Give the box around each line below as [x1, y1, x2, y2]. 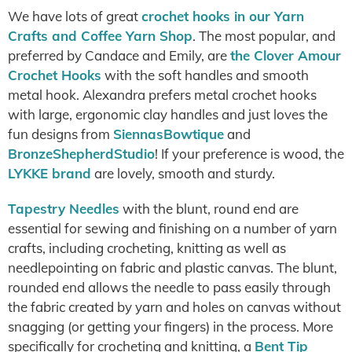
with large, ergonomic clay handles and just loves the [8, 106, 328, 123]
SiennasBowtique [113, 126, 224, 142]
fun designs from [8, 126, 113, 142]
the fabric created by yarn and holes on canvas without [8, 299, 341, 315]
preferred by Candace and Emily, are [8, 47, 230, 64]
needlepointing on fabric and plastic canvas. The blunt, [8, 259, 337, 276]
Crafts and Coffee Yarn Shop [8, 27, 192, 44]
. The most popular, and [192, 27, 335, 44]
